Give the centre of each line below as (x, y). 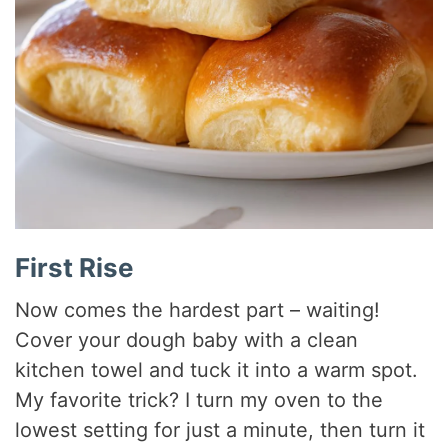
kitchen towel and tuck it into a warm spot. (217, 369)
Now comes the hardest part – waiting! (198, 309)
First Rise (74, 267)
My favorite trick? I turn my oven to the (199, 399)
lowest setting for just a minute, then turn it (220, 429)
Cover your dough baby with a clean (187, 339)
